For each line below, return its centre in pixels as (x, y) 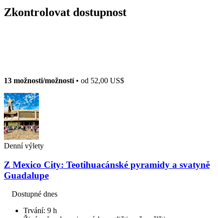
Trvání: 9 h (40, 211)
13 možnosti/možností (39, 80)
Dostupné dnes (35, 194)
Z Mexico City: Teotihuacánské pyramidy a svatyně (107, 164)
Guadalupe (26, 175)
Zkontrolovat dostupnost (65, 12)
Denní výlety (24, 145)
